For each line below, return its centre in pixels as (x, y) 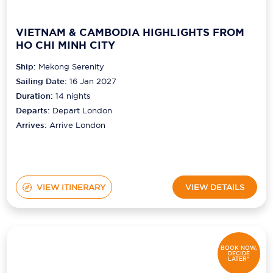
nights (77, 96)
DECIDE (239, 253)
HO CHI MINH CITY (66, 45)
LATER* (239, 259)
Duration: (36, 96)
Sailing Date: (42, 82)
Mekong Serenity (72, 67)
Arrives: (33, 126)
